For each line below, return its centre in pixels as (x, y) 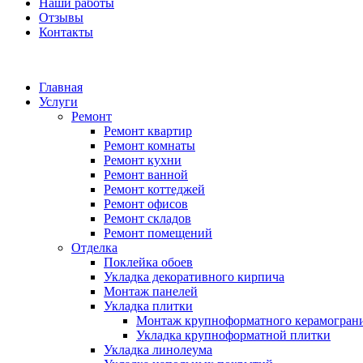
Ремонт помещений (158, 233)
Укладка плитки (148, 306)
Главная (61, 88)
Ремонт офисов (146, 204)
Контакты (66, 32)
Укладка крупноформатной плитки (233, 335)
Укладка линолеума (158, 350)
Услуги (58, 102)
